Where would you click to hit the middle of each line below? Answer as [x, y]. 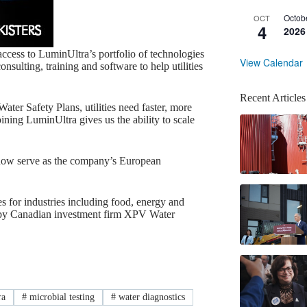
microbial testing [61, 297]
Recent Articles [273, 97]
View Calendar [271, 62]
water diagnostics [150, 297]
